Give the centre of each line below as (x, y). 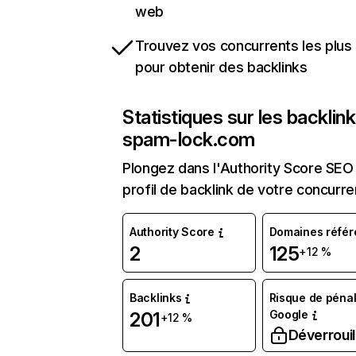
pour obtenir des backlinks (221, 67)
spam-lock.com (189, 139)
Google (288, 314)
